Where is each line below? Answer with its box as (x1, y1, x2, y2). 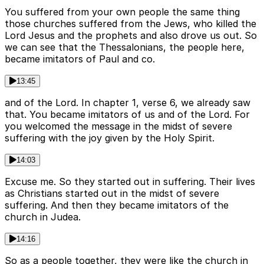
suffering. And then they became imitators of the (5, 199, 229, 212)
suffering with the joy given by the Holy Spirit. (5, 132, 214, 144)
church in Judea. (5, 211, 81, 223)
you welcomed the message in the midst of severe (5, 120, 232, 133)
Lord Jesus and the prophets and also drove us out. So (5, 29, 257, 42)
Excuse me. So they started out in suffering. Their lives (5, 176, 255, 188)
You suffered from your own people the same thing (5, 6, 240, 18)
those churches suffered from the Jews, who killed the (5, 18, 256, 30)
